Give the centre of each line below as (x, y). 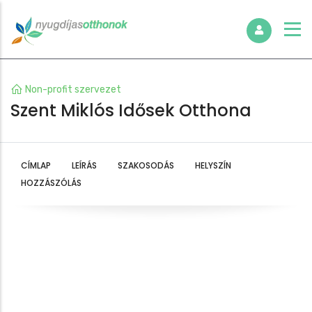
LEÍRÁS (84, 165)
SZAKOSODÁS (146, 165)
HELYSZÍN (213, 165)
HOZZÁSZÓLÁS (51, 182)
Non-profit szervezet (73, 89)
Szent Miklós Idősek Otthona (131, 110)
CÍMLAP (36, 165)
